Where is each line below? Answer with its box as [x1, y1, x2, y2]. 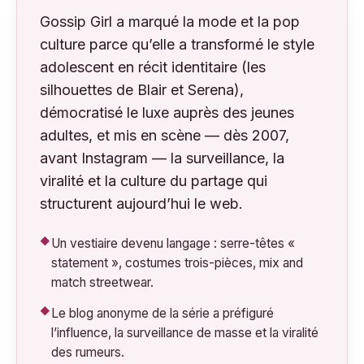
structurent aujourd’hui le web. [40, 195, 243, 212]
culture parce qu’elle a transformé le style [40, 36, 314, 53]
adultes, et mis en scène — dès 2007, [40, 127, 289, 144]
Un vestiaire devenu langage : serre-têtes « [51, 236, 295, 251]
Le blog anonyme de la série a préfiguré [51, 305, 274, 321]
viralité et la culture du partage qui [40, 172, 267, 189]
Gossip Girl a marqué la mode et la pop [40, 13, 300, 30]
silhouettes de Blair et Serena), [40, 81, 244, 98]
